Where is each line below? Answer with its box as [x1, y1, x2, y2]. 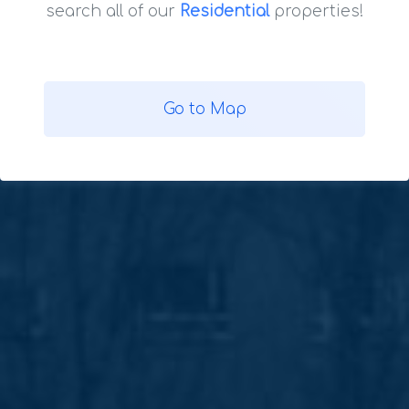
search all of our [45, 2, 180, 20]
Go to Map [163, 100, 246, 118]
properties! [268, 2, 364, 20]
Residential [179, 2, 269, 20]
